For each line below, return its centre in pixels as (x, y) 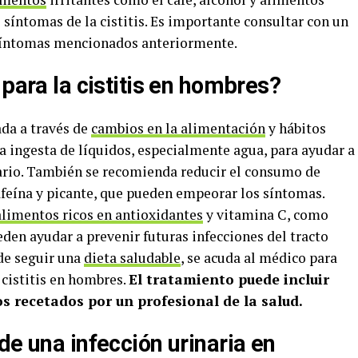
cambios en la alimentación (178, 128)
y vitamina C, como (266, 214)
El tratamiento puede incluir (229, 279)
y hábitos (296, 128)
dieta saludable (132, 257)
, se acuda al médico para (259, 257)
